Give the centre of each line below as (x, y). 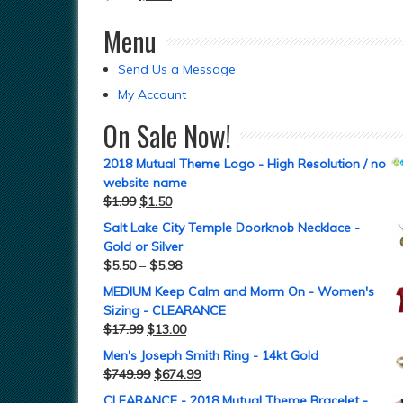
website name (145, 183)
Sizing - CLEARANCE (165, 310)
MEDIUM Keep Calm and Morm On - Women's (239, 291)
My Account (152, 94)
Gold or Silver (143, 246)
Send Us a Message (177, 69)
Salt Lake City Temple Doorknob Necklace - (232, 228)
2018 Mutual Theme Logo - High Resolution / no (245, 164)
